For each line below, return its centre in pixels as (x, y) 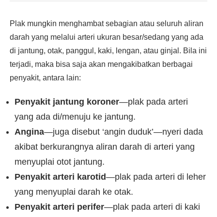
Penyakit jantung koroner (67, 102)
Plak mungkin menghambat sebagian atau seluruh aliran (107, 23)
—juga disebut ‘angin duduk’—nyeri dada (124, 132)
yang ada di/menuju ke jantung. (75, 117)
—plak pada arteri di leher (156, 177)
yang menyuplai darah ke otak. (74, 192)
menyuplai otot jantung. (60, 162)
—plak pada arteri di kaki (152, 207)
